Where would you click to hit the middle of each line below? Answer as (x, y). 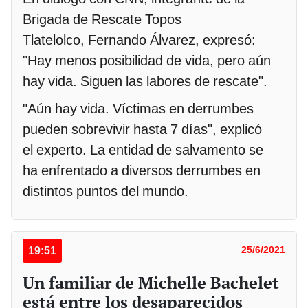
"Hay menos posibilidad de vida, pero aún (147, 60)
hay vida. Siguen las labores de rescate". (145, 81)
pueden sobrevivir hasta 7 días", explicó (142, 129)
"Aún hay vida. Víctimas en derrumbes (138, 108)
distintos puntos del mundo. (107, 191)
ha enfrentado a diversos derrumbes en (142, 170)
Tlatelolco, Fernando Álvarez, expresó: (139, 40)
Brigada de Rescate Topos (102, 19)
